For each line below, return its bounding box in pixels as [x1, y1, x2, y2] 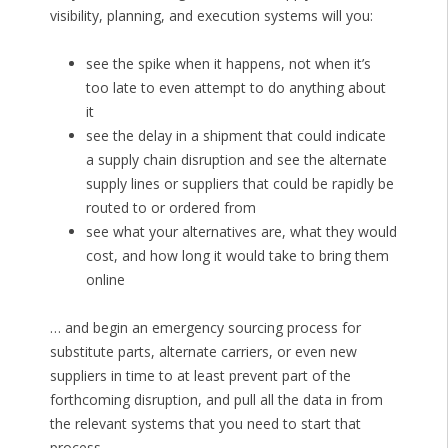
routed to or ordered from [85, 198, 256, 218]
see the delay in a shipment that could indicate [85, 126, 386, 146]
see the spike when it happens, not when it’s [85, 54, 371, 74]
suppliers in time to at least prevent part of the [49, 366, 351, 386]
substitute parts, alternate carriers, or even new [49, 342, 357, 362]
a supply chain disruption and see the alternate [85, 150, 387, 170]
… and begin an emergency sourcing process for [49, 318, 361, 338]
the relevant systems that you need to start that [49, 414, 361, 434]
